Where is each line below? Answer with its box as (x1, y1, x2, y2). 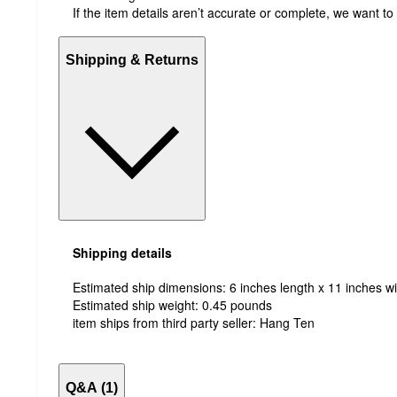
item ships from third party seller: (73, 314, 260, 332)
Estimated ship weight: (73, 296, 202, 315)
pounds (230, 296, 272, 315)
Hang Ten (260, 314, 315, 332)
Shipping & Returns (66, 52, 198, 68)
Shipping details (73, 244, 172, 262)
